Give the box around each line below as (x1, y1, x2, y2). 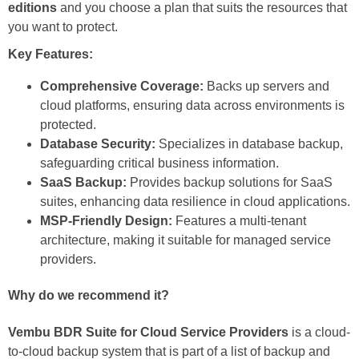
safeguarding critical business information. (40, 156, 279, 171)
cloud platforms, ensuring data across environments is (40, 99, 345, 113)
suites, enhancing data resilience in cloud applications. (40, 195, 350, 209)
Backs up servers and (204, 79, 329, 94)
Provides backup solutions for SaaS (127, 175, 333, 190)
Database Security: (40, 137, 155, 151)
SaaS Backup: (40, 175, 127, 190)
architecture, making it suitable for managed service (40, 233, 331, 248)
